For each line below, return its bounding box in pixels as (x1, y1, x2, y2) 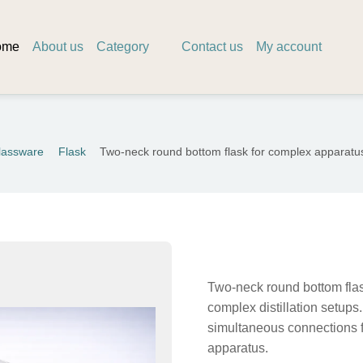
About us (32, 40, 84, 53)
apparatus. (207, 340, 268, 355)
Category (96, 40, 153, 53)
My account (256, 40, 322, 53)
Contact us (181, 40, 244, 53)
